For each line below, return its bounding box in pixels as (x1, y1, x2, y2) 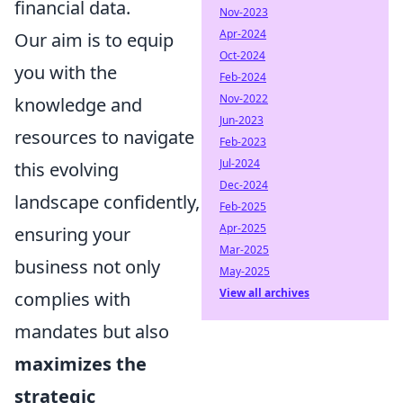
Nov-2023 (219, 4, 268, 20)
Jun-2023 (219, 112, 264, 128)
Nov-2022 (219, 91, 268, 106)
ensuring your (14, 221, 130, 246)
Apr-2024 (219, 26, 266, 41)
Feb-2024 (219, 69, 266, 85)
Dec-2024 (219, 177, 268, 193)
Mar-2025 (219, 242, 269, 257)
